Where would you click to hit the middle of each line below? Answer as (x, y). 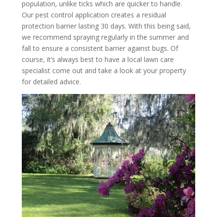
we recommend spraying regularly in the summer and (105, 37)
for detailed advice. (51, 82)
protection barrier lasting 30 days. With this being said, (106, 26)
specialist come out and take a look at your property (104, 71)
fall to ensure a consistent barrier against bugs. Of (100, 48)
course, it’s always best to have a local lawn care (98, 60)
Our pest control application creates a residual (94, 15)
